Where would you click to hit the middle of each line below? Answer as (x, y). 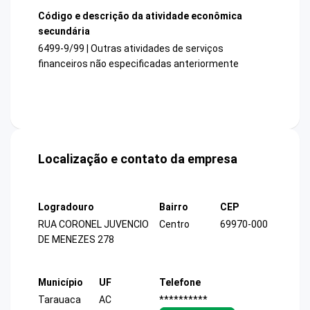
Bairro (174, 207)
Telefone (180, 282)
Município (61, 282)
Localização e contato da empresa (138, 159)
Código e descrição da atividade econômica (140, 16)
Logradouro (66, 207)
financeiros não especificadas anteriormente (138, 64)
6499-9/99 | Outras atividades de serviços (131, 49)
